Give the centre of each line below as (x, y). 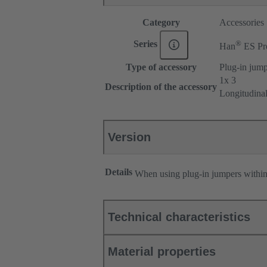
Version (129, 137)
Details (119, 172)
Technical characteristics (179, 217)
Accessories (242, 23)
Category (161, 23)
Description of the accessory (161, 87)
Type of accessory (161, 67)
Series (146, 44)
